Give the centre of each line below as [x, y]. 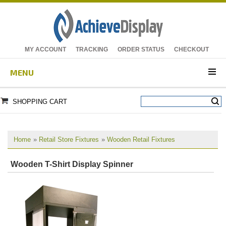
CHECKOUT [191, 49]
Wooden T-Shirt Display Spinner [72, 164]
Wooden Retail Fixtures [141, 139]
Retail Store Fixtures [69, 139]
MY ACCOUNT [45, 49]
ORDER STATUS [141, 49]
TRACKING [92, 49]
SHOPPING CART [40, 102]
